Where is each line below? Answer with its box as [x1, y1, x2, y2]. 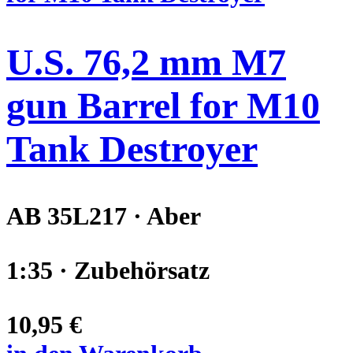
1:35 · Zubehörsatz [6, 256, 210, 285]
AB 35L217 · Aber [6, 202, 201, 231]
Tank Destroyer [6, 128, 258, 170]
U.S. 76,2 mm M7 [6, 41, 286, 84]
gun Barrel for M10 [6, 84, 320, 127]
